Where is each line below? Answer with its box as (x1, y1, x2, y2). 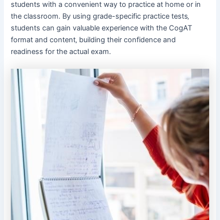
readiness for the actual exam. (11, 47, 111, 56)
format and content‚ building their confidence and (11, 35, 176, 44)
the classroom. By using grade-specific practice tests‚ (11, 11, 190, 21)
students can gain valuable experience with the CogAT (11, 23, 192, 32)
